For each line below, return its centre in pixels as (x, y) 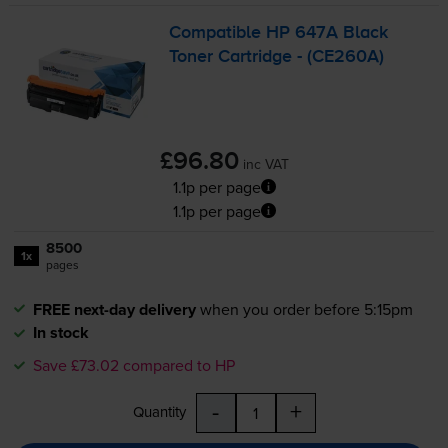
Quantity (159, 411)
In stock (60, 332)
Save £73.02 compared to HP (133, 364)
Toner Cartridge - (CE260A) (277, 57)
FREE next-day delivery (114, 309)
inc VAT (265, 163)
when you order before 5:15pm (306, 308)
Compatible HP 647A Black (279, 33)
